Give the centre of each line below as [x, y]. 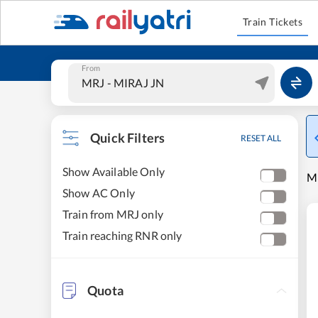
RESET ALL [261, 138]
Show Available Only [114, 171]
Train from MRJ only [113, 214]
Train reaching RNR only [122, 235]
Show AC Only [99, 193]
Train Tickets [273, 22]
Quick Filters [128, 138]
